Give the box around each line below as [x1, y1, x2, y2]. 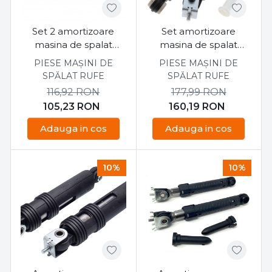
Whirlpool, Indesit [158, 52, 239, 64]
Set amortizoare [161, 25, 236, 37]
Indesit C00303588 [30, 52, 117, 64]
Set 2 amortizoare [32, 25, 115, 37]
